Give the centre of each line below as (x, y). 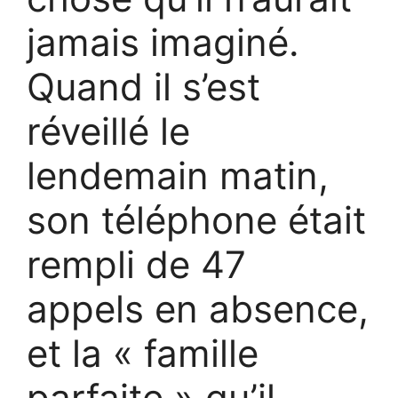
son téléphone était (196, 220)
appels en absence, (198, 309)
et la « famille (143, 354)
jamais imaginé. (163, 43)
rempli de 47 (136, 265)
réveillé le (108, 131)
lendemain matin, (178, 176)
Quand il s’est (143, 87)
